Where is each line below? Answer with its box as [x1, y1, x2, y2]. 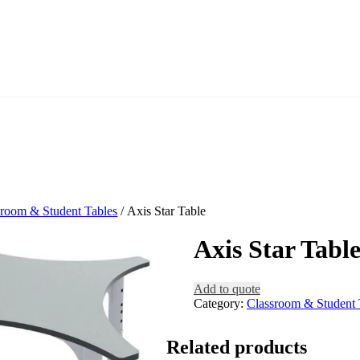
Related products [166, 336, 308, 358]
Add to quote [193, 281, 260, 296]
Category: [193, 296, 247, 310]
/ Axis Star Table [117, 204, 207, 219]
